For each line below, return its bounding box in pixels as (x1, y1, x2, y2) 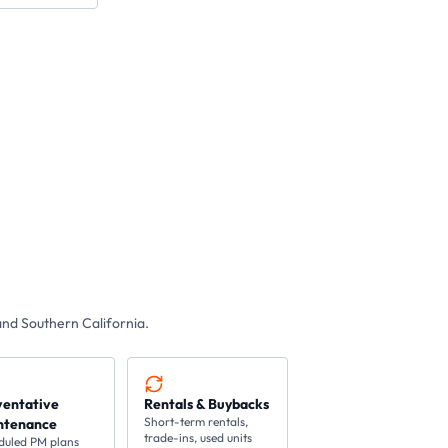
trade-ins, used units (144, 430, 253, 445)
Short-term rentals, (144, 414, 249, 429)
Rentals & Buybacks (144, 395, 270, 413)
